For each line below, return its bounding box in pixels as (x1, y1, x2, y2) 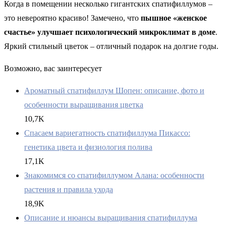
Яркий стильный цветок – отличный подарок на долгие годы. (4, 42, 218, 51)
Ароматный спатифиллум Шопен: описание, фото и (24, 86, 204, 95)
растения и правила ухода (24, 185, 113, 194)
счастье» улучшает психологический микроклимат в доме (4, 28, 215, 37)
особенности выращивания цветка (24, 100, 143, 109)
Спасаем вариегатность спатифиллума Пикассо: (24, 129, 190, 138)
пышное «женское (141, 14, 207, 23)
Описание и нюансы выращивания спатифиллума (24, 213, 197, 222)
